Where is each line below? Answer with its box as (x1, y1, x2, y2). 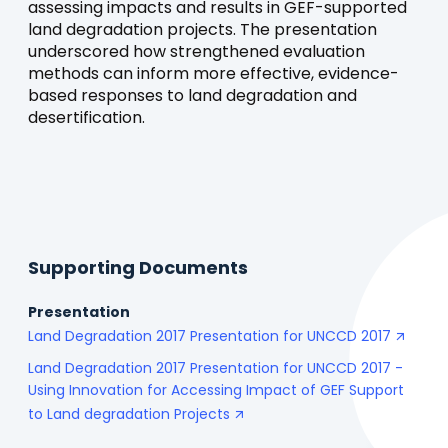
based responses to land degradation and (28, 89, 357, 106)
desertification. (28, 111, 145, 128)
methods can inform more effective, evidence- (28, 67, 399, 84)
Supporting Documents (28, 260, 248, 280)
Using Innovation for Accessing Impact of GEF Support (28, 383, 404, 399)
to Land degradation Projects (28, 407, 230, 423)
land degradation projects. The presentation (28, 23, 377, 40)
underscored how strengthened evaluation (28, 45, 365, 62)
